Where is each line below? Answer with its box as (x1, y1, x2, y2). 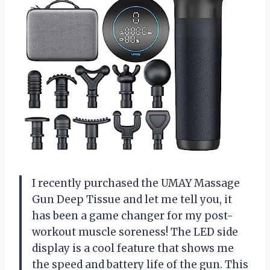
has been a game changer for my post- (32, 209, 233, 222)
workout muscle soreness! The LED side (32, 225, 238, 239)
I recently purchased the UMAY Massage (32, 176, 240, 190)
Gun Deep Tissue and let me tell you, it (32, 192, 232, 206)
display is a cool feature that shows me (32, 241, 234, 255)
